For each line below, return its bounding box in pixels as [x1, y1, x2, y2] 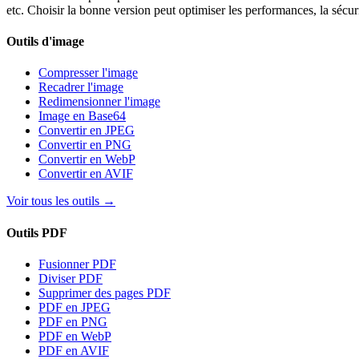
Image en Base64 [38, 109, 126, 123]
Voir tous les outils [6, 194, 99, 208]
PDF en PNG [38, 314, 107, 329]
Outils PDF [6, 225, 67, 240]
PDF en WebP [38, 329, 111, 343]
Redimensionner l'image [38, 95, 160, 109]
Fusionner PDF [38, 256, 116, 271]
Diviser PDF [38, 271, 103, 285]
